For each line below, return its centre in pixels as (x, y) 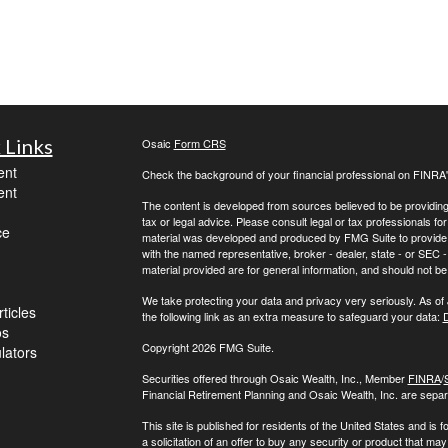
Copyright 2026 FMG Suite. (207, 347)
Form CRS (199, 143)
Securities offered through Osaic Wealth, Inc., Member (274, 378)
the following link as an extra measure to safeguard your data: (292, 316)
